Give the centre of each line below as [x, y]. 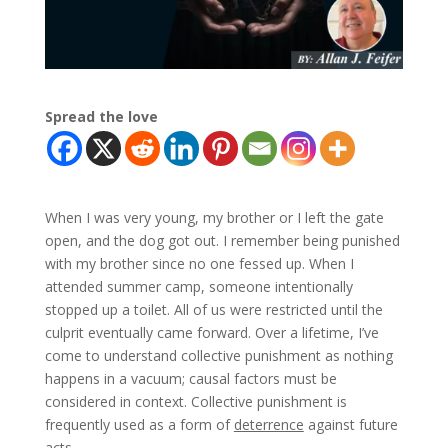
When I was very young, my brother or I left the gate [214, 217]
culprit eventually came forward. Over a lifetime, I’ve [211, 332]
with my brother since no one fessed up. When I [199, 263]
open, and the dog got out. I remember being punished [222, 240]
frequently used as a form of [139, 424]
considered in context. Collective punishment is [195, 401]
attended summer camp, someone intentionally [198, 286]
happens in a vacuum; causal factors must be [190, 378]
